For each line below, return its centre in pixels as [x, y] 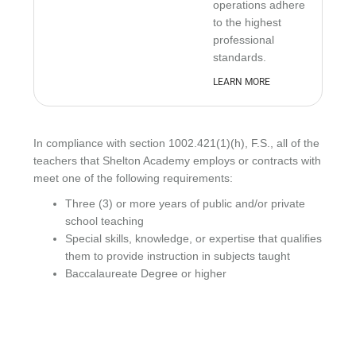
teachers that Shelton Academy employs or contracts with [178, 161]
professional [244, 40]
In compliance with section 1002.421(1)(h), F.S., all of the [177, 143]
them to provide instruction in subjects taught [178, 256]
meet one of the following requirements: [133, 178]
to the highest [248, 22]
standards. [240, 57]
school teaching [105, 221]
